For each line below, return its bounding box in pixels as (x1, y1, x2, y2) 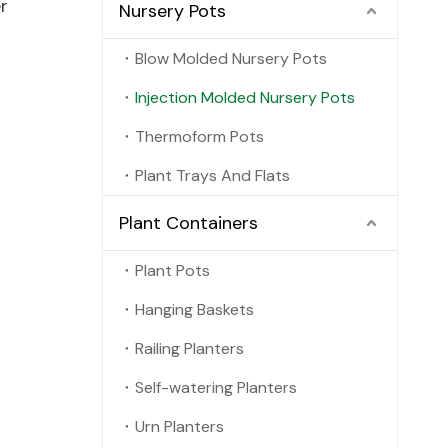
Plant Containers (119, 211, 258, 235)
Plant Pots (135, 260, 210, 281)
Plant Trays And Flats (135, 165, 290, 186)
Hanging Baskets (135, 299, 254, 320)
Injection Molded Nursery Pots (135, 87, 355, 108)
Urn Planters (135, 416, 224, 437)
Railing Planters (135, 338, 244, 359)
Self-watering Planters (135, 377, 297, 398)
